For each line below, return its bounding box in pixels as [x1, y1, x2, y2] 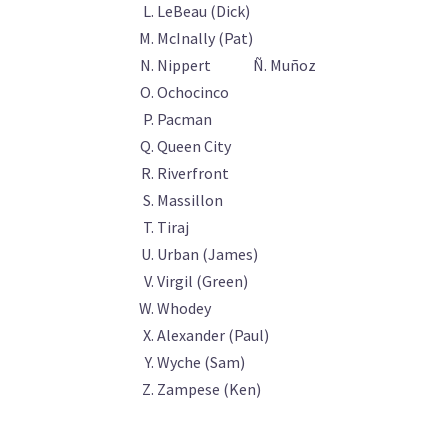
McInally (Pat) [157, 28, 253, 48]
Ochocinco [157, 82, 229, 102]
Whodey [157, 298, 211, 318]
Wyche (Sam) [157, 352, 245, 372]
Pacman [157, 109, 212, 129]
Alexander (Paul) [157, 325, 269, 345]
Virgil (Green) [157, 271, 248, 291]
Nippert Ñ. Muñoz [157, 55, 316, 75]
